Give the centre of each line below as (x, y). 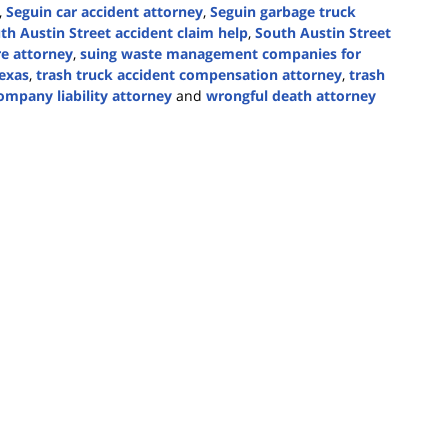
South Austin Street (323, 33)
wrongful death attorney (291, 96)
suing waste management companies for (220, 54)
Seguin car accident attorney (104, 12)
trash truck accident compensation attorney (189, 75)
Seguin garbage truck (283, 12)
